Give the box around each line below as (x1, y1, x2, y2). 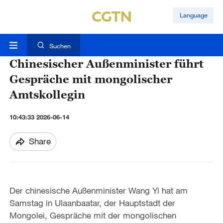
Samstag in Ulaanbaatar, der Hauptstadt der (9, 198, 175, 209)
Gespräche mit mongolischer (9, 72, 172, 86)
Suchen (49, 42, 71, 50)
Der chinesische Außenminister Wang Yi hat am (9, 185, 188, 196)
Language (179, 11, 208, 19)
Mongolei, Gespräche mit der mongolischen (9, 210, 176, 221)
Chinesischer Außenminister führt (9, 57, 204, 71)
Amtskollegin (9, 88, 85, 102)
